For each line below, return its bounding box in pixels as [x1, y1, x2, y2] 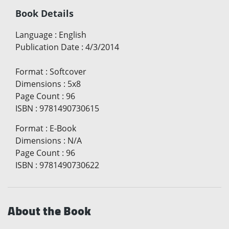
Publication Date [15, 41, 79, 53]
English [59, 29, 86, 41]
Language [15, 29, 53, 41]
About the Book [8, 199, 91, 223]
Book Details [15, 7, 74, 20]
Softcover [50, 66, 86, 78]
